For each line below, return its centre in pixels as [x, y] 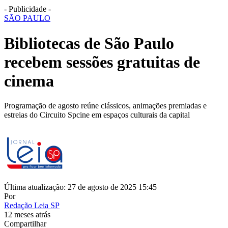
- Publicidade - [27, 9]
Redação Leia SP [32, 206]
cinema [29, 81]
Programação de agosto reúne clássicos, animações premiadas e [105, 106]
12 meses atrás [27, 215]
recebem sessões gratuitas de [102, 62]
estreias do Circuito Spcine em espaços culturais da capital [97, 115]
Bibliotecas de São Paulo [89, 43]
